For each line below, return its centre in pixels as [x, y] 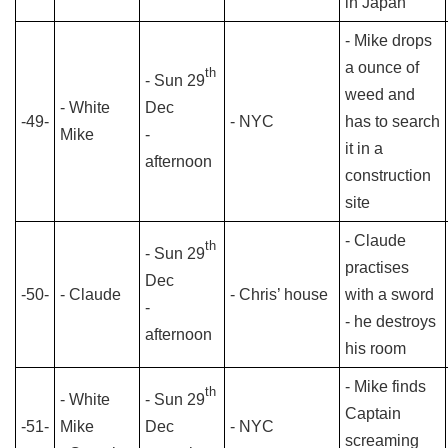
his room [375, 348]
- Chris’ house [279, 294]
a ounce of [382, 67]
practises [377, 267]
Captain [373, 413]
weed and [380, 94]
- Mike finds [385, 386]
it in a [364, 148]
